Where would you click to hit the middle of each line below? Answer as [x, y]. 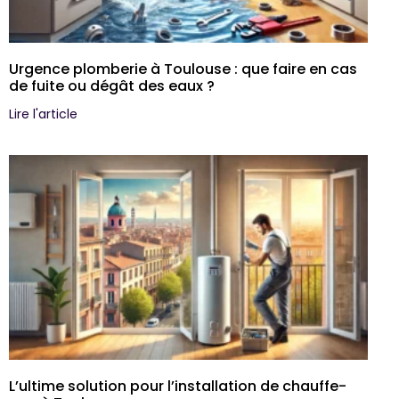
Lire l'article [43, 114]
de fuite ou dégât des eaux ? [112, 85]
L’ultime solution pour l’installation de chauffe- [178, 386]
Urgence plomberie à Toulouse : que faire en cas [183, 69]
